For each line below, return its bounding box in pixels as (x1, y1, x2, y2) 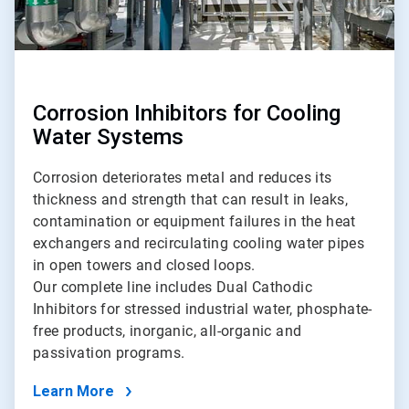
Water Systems (33, 123, 184, 150)
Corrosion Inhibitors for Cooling (33, 100, 341, 126)
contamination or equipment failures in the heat (33, 212, 356, 230)
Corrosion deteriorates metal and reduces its (33, 168, 332, 186)
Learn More (33, 382, 114, 400)
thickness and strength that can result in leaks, (33, 190, 349, 208)
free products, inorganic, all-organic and (33, 321, 302, 340)
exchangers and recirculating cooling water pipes (33, 234, 365, 252)
